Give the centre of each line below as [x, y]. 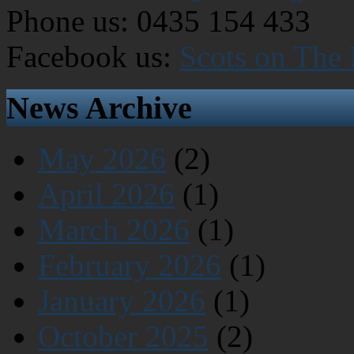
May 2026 [102, 159]
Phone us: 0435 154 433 [158, 21]
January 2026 [122, 301]
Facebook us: [93, 56]
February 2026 [130, 265]
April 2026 [106, 194]
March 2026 [114, 230]
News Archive [99, 107]
